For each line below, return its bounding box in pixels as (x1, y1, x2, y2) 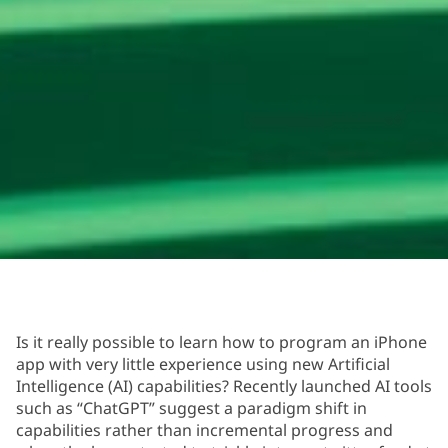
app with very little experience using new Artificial (16, 352, 390, 375)
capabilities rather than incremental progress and (16, 418, 393, 441)
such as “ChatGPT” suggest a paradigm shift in (16, 396, 367, 419)
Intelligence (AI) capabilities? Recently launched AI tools (16, 374, 432, 397)
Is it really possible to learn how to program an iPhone (16, 330, 427, 353)
